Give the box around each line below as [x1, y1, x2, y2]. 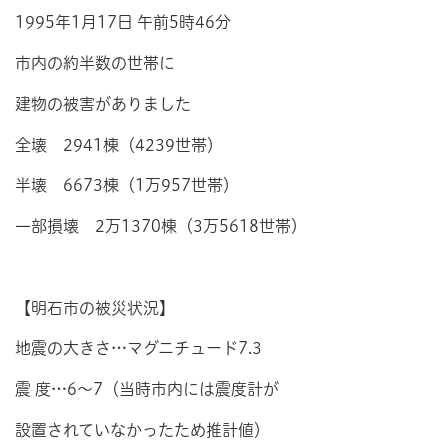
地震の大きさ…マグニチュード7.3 [15, 340, 262, 357]
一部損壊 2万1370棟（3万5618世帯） [15, 218, 307, 235]
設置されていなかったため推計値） [15, 422, 270, 439]
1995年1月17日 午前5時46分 [15, 14, 231, 31]
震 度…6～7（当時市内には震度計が [15, 381, 279, 398]
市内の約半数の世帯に [15, 54, 175, 71]
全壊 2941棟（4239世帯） [15, 136, 223, 153]
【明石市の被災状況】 [15, 299, 175, 316]
